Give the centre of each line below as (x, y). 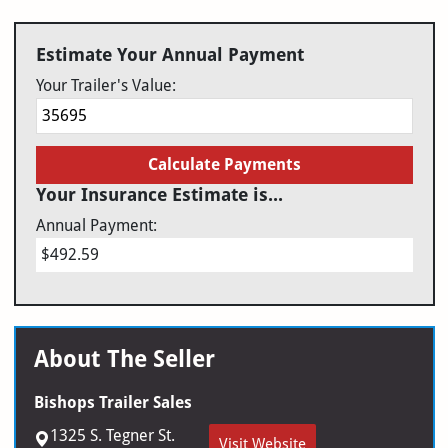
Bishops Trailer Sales (112, 402)
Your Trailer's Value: (105, 85)
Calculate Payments (224, 164)
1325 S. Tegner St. (112, 435)
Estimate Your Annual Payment (169, 54)
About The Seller (124, 358)
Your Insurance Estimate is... (159, 194)
